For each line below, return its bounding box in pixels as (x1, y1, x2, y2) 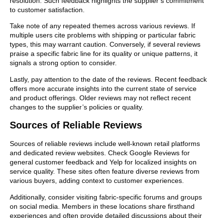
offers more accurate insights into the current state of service (10, 84, 197, 92)
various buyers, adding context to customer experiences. (10, 177, 184, 185)
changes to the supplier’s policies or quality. (10, 103, 144, 111)
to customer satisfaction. (10, 6, 85, 14)
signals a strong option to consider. (10, 59, 117, 67)
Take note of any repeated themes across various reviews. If (10, 22, 195, 30)
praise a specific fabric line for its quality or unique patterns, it (10, 50, 198, 58)
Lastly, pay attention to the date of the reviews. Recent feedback (10, 75, 207, 83)
